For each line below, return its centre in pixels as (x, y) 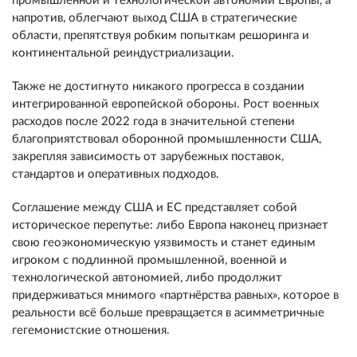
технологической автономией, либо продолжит (147, 278)
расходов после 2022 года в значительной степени (153, 122)
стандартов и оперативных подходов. (116, 174)
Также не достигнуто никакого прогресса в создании (158, 86)
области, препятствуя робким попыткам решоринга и (161, 35)
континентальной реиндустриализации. (123, 53)
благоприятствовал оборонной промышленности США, (167, 139)
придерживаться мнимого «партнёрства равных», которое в (175, 295)
